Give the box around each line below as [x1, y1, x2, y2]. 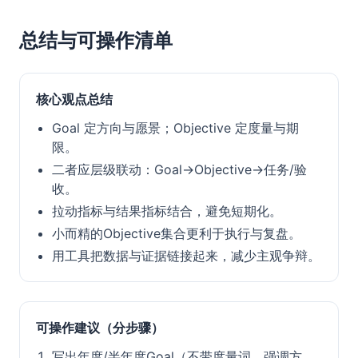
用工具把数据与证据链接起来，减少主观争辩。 [52, 248, 320, 264]
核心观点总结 [36, 91, 113, 107]
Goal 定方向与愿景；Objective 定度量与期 [52, 120, 299, 136]
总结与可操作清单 [19, 29, 173, 52]
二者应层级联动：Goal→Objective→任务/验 [52, 161, 307, 177]
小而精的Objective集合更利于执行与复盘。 [52, 225, 301, 241]
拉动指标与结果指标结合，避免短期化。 [52, 203, 282, 219]
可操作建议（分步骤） [36, 320, 164, 336]
